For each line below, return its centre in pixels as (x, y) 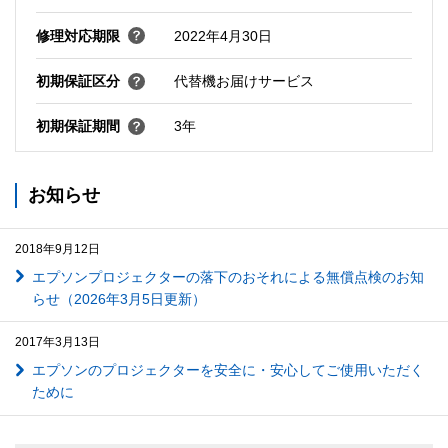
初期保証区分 (77, 81)
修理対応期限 (77, 35)
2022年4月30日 (222, 35)
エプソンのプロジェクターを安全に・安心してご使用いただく (227, 370)
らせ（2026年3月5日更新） (118, 298)
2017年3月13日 (57, 342)
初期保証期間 (77, 126)
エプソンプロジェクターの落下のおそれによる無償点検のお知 (227, 276)
